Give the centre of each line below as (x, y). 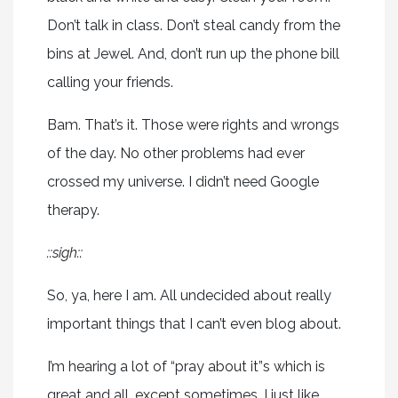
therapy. (73, 210)
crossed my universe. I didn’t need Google (183, 181)
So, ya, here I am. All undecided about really (189, 295)
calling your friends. (110, 82)
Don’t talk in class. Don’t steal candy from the (193, 25)
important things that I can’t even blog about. (194, 323)
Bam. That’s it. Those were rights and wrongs (193, 124)
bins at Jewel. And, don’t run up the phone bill (193, 53)
